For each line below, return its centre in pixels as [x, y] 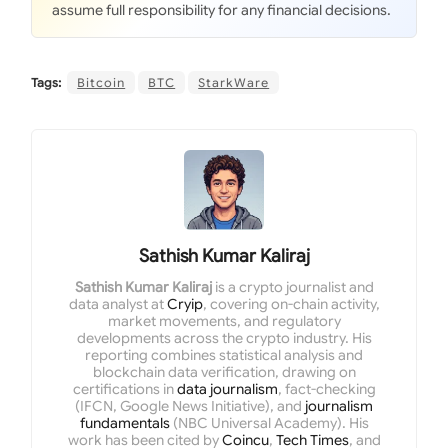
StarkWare [234, 83]
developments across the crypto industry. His [224, 338]
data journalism [227, 389]
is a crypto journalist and [292, 287]
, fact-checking [326, 389]
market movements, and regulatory [224, 321]
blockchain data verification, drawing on [224, 372]
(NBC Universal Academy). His [269, 423]
